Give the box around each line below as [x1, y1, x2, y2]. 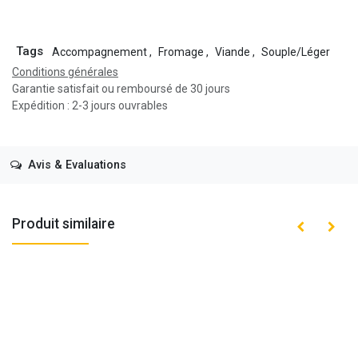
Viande [214, 46, 250, 59]
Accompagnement [51, 46, 147, 59]
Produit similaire [12, 215, 115, 232]
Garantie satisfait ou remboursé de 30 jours [12, 82, 230, 96]
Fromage [157, 46, 204, 59]
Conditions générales [12, 66, 118, 79]
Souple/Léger [261, 46, 330, 59]
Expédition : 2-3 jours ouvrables [12, 99, 168, 113]
